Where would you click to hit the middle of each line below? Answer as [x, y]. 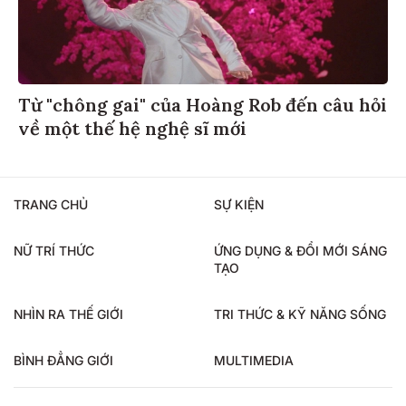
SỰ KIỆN [239, 205]
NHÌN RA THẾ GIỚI [68, 314]
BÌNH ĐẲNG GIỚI [63, 361]
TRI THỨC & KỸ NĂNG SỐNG [300, 314]
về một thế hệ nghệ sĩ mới [132, 129]
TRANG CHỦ [51, 205]
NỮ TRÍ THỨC [54, 251]
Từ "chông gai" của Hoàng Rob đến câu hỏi [203, 105]
